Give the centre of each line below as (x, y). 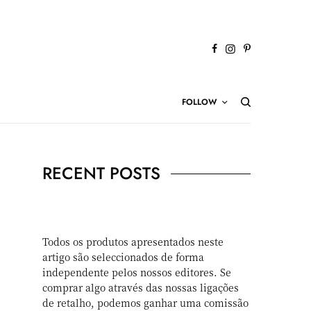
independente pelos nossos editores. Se (137, 272)
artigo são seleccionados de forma (124, 257)
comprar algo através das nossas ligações (141, 287)
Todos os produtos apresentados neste (133, 242)
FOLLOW (199, 102)
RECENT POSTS (101, 173)
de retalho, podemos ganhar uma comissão (146, 303)
